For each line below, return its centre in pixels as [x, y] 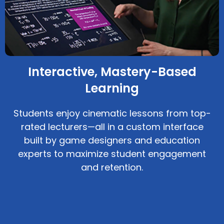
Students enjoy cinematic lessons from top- [112, 113]
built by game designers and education [112, 140]
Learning [112, 88]
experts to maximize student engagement [112, 154]
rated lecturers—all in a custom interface [112, 127]
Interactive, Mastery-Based [112, 72]
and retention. [112, 167]
